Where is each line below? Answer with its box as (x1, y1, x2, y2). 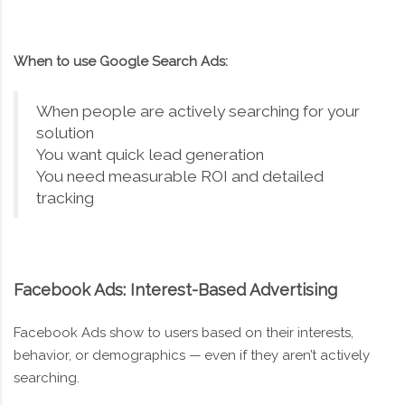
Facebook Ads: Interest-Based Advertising (14, 280, 337, 299)
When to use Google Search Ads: (14, 53, 228, 70)
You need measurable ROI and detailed (36, 167, 324, 185)
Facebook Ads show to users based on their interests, (14, 325, 353, 341)
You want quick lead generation (36, 146, 264, 164)
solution (36, 124, 94, 142)
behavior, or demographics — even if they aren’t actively (14, 347, 370, 363)
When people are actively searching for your (36, 102, 360, 120)
